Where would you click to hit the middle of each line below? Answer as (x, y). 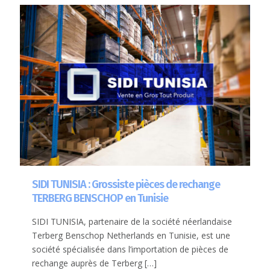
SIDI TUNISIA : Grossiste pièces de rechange (126, 185)
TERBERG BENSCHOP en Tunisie (100, 199)
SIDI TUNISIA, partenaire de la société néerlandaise (132, 222)
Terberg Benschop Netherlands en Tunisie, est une (131, 236)
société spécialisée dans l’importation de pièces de (130, 250)
